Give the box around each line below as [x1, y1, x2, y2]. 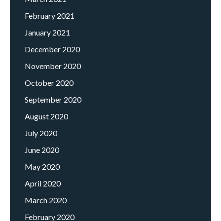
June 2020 [25, 145, 59, 155]
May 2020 [25, 162, 60, 172]
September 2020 [25, 95, 81, 105]
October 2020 [25, 78, 74, 88]
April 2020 [25, 179, 61, 188]
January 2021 [25, 28, 70, 37]
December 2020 [25, 44, 80, 54]
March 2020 [25, 195, 67, 205]
